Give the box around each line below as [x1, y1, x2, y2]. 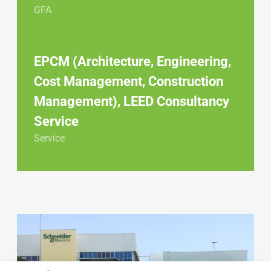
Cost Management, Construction [34, 73, 223, 89]
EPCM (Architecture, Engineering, [34, 53, 231, 69]
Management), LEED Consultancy [34, 93, 229, 109]
